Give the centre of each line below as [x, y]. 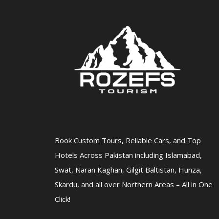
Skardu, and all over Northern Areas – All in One [134, 184]
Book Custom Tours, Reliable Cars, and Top [128, 140]
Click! [63, 199]
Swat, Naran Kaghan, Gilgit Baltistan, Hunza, [128, 169]
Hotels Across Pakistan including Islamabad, [128, 155]
